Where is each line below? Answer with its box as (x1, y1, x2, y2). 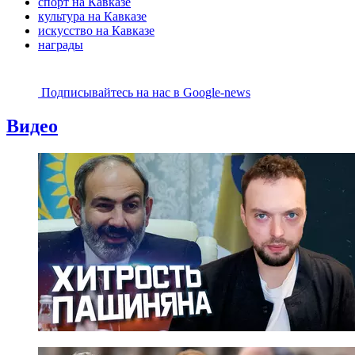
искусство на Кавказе (38, 24, 155, 38)
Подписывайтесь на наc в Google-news (41, 86, 250, 100)
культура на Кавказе (38, 10, 147, 24)
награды (38, 38, 83, 52)
